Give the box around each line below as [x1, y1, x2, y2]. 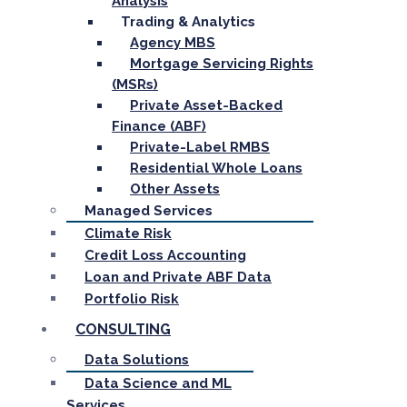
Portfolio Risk [84, 291, 179, 307]
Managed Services [84, 203, 213, 219]
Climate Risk [84, 225, 172, 242]
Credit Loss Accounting [84, 247, 246, 263]
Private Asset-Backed [130, 97, 283, 114]
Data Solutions [84, 352, 189, 368]
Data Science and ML [84, 375, 232, 392]
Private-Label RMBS [130, 139, 270, 155]
